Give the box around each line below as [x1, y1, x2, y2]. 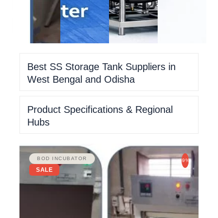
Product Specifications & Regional [27, 104, 173, 115]
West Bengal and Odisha [27, 73, 135, 85]
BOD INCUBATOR [37, 155, 87, 161]
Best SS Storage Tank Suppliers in [27, 61, 176, 72]
